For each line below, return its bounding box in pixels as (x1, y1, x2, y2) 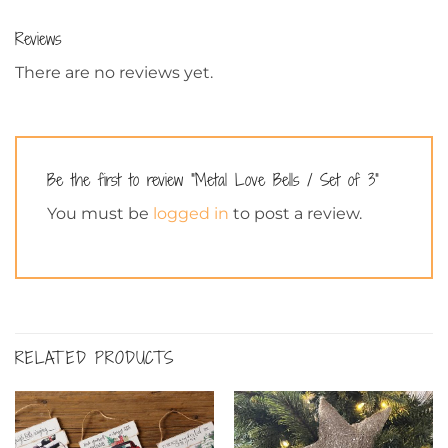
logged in (153, 204, 229, 224)
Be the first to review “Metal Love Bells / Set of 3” (47, 168, 387, 193)
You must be (47, 204, 153, 224)
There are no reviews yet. (15, 63, 213, 83)
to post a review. (229, 204, 362, 224)
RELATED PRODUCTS (15, 345, 174, 370)
